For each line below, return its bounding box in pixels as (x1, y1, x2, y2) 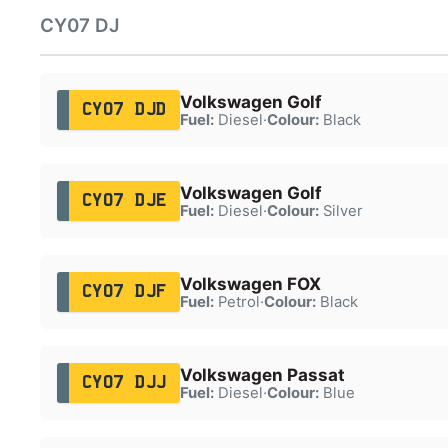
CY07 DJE (81, 192, 167, 209)
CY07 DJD (81, 101, 167, 118)
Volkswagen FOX (179, 273, 321, 294)
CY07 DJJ (81, 374, 167, 391)
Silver (318, 201, 363, 220)
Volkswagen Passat (179, 364, 345, 385)
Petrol (213, 292, 260, 311)
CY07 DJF (81, 283, 167, 300)
